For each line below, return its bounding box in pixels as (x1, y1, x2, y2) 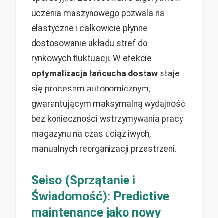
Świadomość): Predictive (31, 188, 169, 203)
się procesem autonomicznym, (31, 83, 150, 93)
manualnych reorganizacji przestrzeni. (31, 144, 177, 154)
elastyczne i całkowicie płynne (31, 23, 147, 33)
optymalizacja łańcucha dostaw (31, 68, 158, 78)
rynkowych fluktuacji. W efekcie (31, 53, 152, 63)
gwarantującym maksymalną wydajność (31, 98, 185, 109)
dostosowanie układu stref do (31, 38, 147, 48)
